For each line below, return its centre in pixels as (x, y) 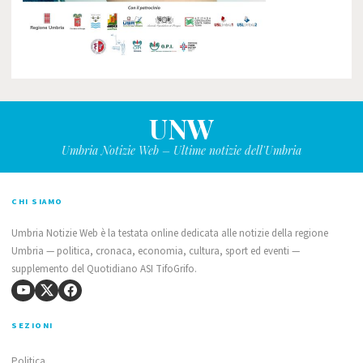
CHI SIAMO (37, 201)
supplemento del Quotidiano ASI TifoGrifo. (104, 269)
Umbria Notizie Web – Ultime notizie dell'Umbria (181, 150)
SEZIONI (32, 325)
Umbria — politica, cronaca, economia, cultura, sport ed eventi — (156, 251)
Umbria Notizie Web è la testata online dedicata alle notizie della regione (170, 233)
